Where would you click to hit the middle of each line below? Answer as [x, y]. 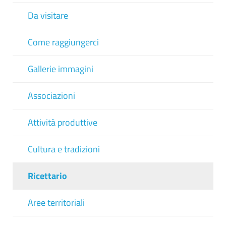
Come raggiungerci [63, 42]
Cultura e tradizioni [64, 149]
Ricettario [47, 176]
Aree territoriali [56, 203]
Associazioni [51, 96]
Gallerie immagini [61, 69]
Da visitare [48, 15]
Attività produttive [63, 122]
